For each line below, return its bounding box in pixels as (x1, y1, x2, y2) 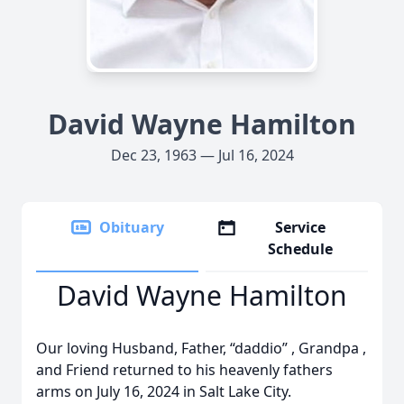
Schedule (268, 239, 334, 259)
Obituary (99, 217, 164, 237)
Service (275, 217, 326, 237)
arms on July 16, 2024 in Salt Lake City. (36, 381, 295, 401)
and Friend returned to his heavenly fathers (36, 360, 333, 380)
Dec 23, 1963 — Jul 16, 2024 (110, 145, 294, 165)
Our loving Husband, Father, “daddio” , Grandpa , (36, 338, 366, 358)
